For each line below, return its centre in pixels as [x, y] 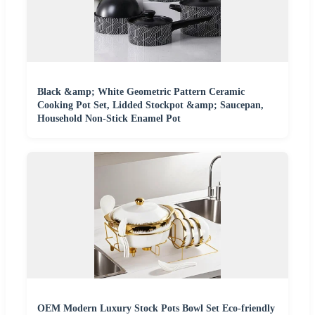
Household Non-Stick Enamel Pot [109, 119]
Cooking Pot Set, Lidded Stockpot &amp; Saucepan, [150, 105]
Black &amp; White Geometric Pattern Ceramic [141, 92]
